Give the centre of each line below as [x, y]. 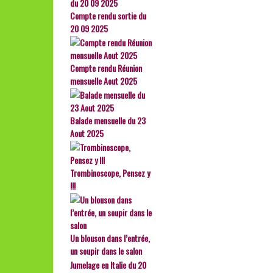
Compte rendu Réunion [106, 68]
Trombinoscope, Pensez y [110, 173]
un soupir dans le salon [106, 251]
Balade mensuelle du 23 [108, 120]
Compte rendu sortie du [108, 16]
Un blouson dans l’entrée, [110, 238]
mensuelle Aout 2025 [104, 81]
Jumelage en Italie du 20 [108, 265]
